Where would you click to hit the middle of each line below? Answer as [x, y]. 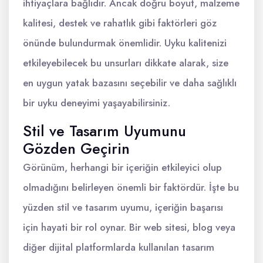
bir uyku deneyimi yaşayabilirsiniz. [97, 102]
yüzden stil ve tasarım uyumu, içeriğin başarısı [123, 207]
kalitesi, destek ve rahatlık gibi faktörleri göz [120, 23]
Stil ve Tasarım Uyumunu [104, 131]
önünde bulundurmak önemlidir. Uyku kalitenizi [125, 43]
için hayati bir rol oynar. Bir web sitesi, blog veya [129, 227]
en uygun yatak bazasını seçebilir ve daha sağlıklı [130, 82]
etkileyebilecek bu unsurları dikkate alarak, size [126, 63]
